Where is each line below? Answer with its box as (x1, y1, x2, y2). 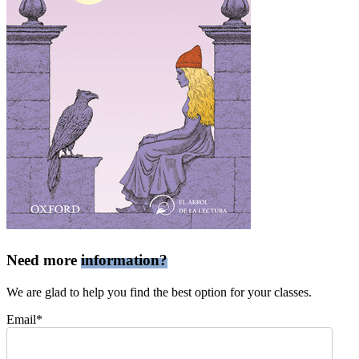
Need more (6, 251, 81, 268)
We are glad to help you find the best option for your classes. (6, 284, 312, 299)
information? (81, 251, 167, 268)
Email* (6, 312, 42, 326)
